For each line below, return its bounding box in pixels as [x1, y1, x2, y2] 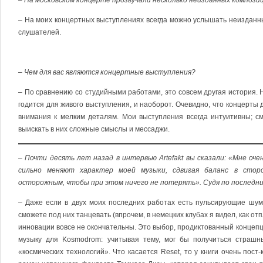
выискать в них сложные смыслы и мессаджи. [18, 125, 170, 133]
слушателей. [18, 28, 61, 36]
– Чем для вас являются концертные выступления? [18, 68, 195, 76]
